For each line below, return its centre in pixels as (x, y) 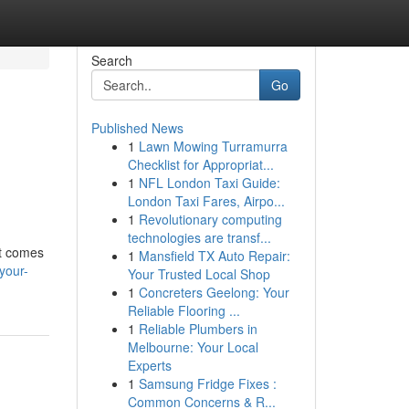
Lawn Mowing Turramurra (213, 146)
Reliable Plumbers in (198, 329)
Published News (137, 128)
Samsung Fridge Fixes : (207, 383)
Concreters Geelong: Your (214, 292)
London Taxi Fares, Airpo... (206, 201)
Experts (149, 365)
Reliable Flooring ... (184, 310)
